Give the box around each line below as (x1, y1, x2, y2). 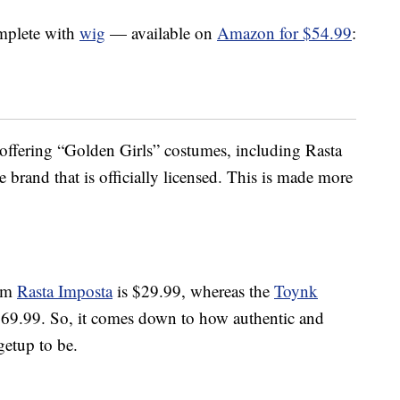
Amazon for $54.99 (217, 21, 352, 45)
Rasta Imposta (17, 279, 112, 303)
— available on (105, 21, 217, 45)
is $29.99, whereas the (112, 279, 274, 303)
